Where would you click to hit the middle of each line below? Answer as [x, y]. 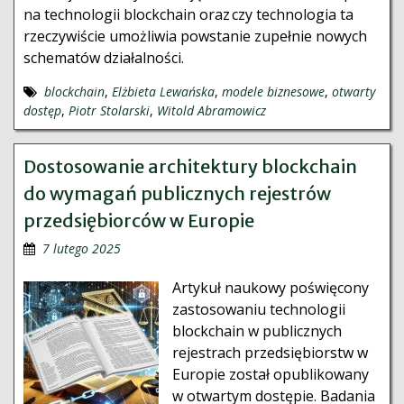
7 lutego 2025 [82, 248]
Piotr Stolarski [109, 110]
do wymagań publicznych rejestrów [177, 193]
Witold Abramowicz [211, 110]
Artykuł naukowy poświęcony [271, 288]
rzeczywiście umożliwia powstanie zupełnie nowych [195, 36]
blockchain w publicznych [257, 331]
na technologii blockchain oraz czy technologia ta [188, 14]
